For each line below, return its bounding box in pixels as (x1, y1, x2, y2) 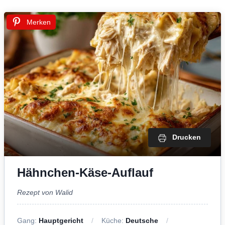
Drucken (172, 133, 201, 142)
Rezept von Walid (17, 188, 73, 196)
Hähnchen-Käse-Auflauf (17, 165, 153, 179)
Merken (27, 18, 51, 27)
